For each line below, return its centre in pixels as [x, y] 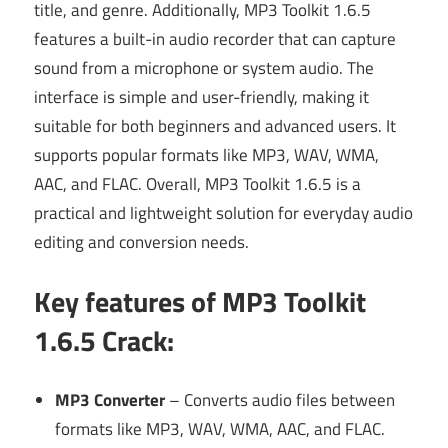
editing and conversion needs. [141, 241]
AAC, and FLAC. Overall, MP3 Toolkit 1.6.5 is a [197, 183]
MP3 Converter [110, 399]
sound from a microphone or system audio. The [204, 67]
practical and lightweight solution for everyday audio [223, 212]
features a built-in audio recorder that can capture [215, 38]
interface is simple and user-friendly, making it [201, 96]
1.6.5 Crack [100, 341]
